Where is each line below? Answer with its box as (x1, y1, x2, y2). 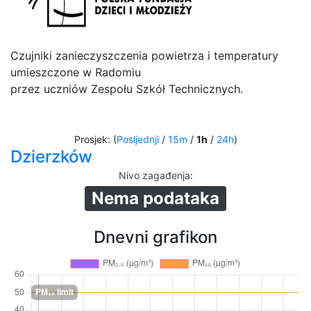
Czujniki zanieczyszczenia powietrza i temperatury (10, 49, 278, 62)
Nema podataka (92, 188, 219, 208)
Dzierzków (10, 146, 92, 167)
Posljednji (116, 133, 159, 145)
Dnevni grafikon (94, 227, 217, 247)
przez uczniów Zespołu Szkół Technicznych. (10, 82, 243, 96)
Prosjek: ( (74, 133, 117, 145)
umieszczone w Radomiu (10, 65, 141, 79)
